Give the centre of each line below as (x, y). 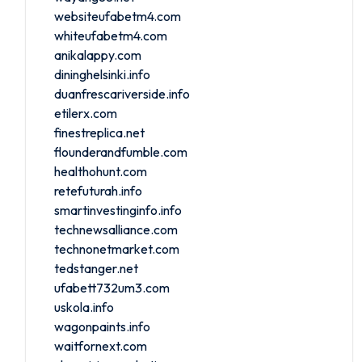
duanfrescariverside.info (122, 93)
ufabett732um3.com (112, 287)
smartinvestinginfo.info (118, 210)
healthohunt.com (101, 171)
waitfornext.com (101, 345)
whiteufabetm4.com (111, 35)
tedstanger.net (96, 268)
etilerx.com (86, 113)
